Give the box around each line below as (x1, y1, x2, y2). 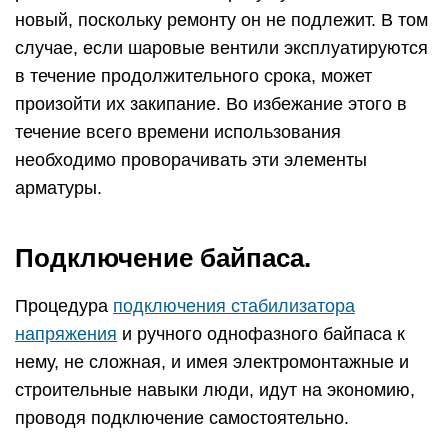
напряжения (15, 324, 117, 345)
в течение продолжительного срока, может (15, 66, 372, 87)
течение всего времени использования (15, 122, 341, 143)
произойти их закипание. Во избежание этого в (15, 94, 407, 115)
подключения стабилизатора (113, 296, 355, 317)
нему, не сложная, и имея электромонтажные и (15, 352, 409, 373)
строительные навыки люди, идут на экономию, (15, 380, 415, 401)
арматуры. (15, 178, 102, 199)
